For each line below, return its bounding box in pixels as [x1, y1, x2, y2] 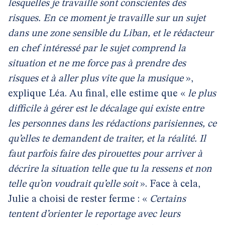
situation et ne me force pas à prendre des [8, 59, 186, 69]
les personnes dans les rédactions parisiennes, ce [8, 119, 216, 129]
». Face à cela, [138, 179, 200, 189]
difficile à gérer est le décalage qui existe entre [8, 104, 204, 114]
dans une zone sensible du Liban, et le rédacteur [8, 29, 213, 39]
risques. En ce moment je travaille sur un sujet [8, 14, 205, 24]
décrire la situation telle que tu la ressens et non [8, 164, 212, 174]
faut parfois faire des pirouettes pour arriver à [8, 149, 202, 159]
